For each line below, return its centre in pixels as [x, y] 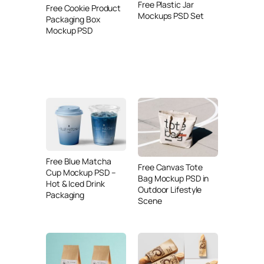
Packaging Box [73, 19]
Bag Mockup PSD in [174, 178]
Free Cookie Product [84, 8]
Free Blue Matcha [79, 161]
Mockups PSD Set [171, 16]
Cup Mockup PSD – [81, 173]
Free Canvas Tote [170, 167]
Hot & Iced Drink [75, 184]
